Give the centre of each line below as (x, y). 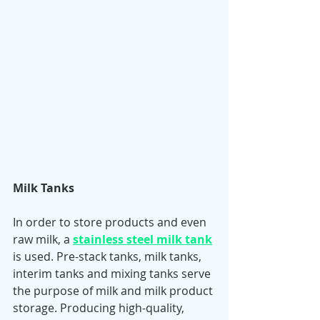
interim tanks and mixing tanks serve (113, 274)
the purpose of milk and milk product (114, 291)
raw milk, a (43, 240)
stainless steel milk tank (142, 240)
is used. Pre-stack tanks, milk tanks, (109, 257)
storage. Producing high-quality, (100, 308)
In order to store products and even (111, 222)
